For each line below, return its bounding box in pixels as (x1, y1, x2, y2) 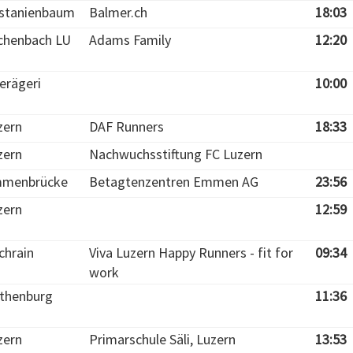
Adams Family (89, 31, 171, 49)
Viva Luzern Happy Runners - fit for (89, 243, 293, 262)
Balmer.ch (89, 3, 147, 21)
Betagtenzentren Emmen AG (89, 173, 258, 191)
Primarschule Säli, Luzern (89, 330, 236, 348)
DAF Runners (89, 117, 164, 136)
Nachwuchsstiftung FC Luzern (89, 145, 262, 163)
